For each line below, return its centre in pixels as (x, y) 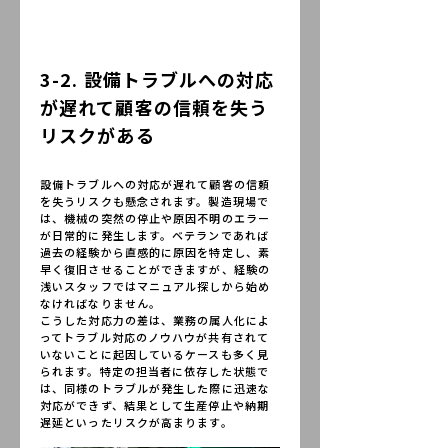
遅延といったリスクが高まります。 (136, 421)
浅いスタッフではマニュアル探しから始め (155, 285)
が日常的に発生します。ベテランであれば (154, 234)
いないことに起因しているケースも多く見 (154, 353)
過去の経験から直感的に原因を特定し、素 (155, 251)
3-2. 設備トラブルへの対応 (157, 78)
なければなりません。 (100, 302)
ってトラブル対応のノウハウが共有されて (154, 336)
